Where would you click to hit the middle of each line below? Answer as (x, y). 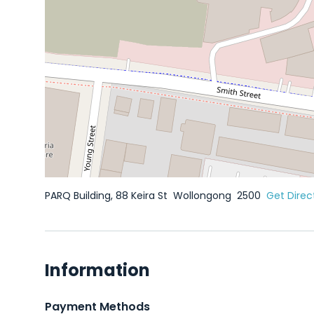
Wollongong (204, 196)
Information (97, 270)
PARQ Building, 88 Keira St (108, 196)
